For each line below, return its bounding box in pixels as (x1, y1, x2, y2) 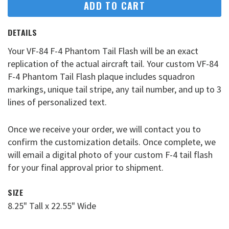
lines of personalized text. (8, 96, 107, 108)
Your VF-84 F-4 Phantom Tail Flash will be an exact (8, 45, 198, 57)
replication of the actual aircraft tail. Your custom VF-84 (8, 58, 218, 70)
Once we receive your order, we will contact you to (8, 123, 201, 135)
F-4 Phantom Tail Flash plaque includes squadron (8, 71, 195, 83)
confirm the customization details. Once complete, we (8, 135, 216, 148)
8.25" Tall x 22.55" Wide (8, 199, 96, 212)
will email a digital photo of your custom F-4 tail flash (8, 148, 213, 161)
